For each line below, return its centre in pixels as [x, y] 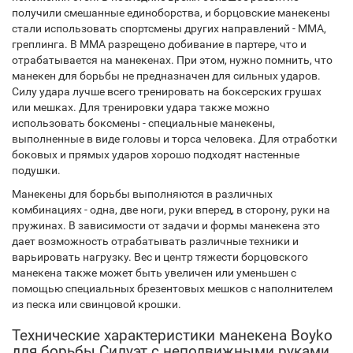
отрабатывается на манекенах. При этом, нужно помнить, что [172, 60]
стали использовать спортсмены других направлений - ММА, [169, 29]
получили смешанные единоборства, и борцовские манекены [171, 13]
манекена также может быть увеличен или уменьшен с [154, 273]
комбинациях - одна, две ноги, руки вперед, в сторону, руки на [171, 210]
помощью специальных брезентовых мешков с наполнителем [172, 289]
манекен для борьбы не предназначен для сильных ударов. [166, 76]
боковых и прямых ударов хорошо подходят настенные [156, 155]
